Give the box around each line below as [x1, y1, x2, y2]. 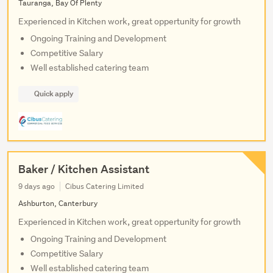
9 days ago [18, 180, 55, 191]
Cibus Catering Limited [65, 180, 144, 191]
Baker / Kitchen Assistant [18, 161, 149, 176]
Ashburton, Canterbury [18, 197, 97, 208]
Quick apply [34, 88, 74, 99]
